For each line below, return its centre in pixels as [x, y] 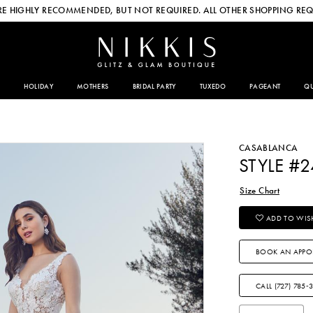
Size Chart [260, 191]
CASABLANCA [268, 147]
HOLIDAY [38, 87]
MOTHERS [93, 87]
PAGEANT [265, 87]
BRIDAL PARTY [154, 87]
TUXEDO [212, 87]
